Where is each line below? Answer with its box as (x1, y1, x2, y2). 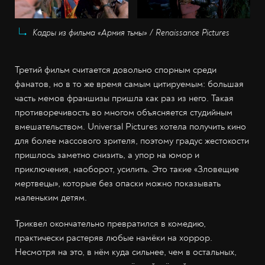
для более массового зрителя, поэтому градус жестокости (15, 134, 249, 147)
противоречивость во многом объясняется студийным (15, 106, 232, 118)
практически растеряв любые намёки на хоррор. (15, 231, 212, 244)
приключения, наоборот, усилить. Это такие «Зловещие (15, 163, 239, 175)
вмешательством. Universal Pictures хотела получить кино (15, 120, 246, 132)
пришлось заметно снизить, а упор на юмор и (15, 148, 199, 161)
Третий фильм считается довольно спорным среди (15, 63, 216, 76)
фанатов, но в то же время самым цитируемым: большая (15, 77, 244, 90)
